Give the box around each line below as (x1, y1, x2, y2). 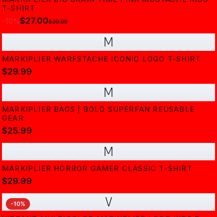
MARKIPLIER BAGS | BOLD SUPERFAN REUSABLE (2, 105, 195, 114)
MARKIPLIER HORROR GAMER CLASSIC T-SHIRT (2, 164, 192, 173)
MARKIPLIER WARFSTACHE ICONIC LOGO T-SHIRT (2, 54, 201, 63)
